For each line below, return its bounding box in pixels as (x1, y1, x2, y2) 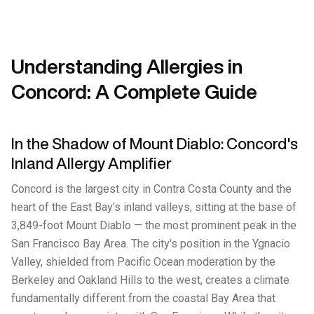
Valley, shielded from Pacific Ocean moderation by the (11, 255, 275, 268)
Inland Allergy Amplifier (11, 156, 172, 171)
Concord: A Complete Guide (11, 81, 257, 102)
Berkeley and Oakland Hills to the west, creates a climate (11, 273, 289, 287)
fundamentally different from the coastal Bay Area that (11, 292, 275, 305)
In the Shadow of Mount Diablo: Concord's (11, 136, 298, 151)
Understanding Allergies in (11, 56, 243, 76)
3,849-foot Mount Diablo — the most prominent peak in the (11, 219, 296, 232)
